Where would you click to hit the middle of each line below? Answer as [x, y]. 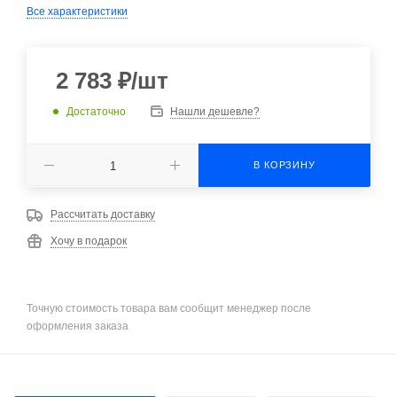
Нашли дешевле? [215, 112]
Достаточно [96, 111]
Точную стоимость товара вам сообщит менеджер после [169, 308]
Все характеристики [77, 12]
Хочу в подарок [89, 241]
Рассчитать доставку [103, 214]
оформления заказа [78, 326]
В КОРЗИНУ [284, 165]
